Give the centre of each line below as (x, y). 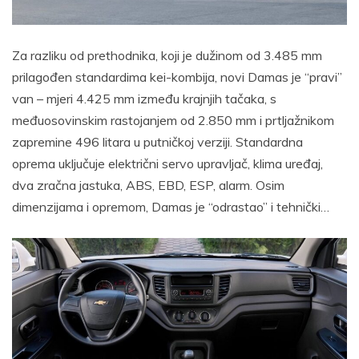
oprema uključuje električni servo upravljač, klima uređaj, (167, 164)
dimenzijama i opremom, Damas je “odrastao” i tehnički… (171, 207)
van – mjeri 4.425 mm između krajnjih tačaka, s (144, 99)
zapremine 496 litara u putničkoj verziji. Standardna (157, 142)
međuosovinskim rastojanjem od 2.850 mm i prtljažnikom (173, 121)
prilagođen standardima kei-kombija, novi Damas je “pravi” (177, 77)
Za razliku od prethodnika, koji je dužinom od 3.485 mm (167, 56)
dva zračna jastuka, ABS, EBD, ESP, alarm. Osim (148, 186)
